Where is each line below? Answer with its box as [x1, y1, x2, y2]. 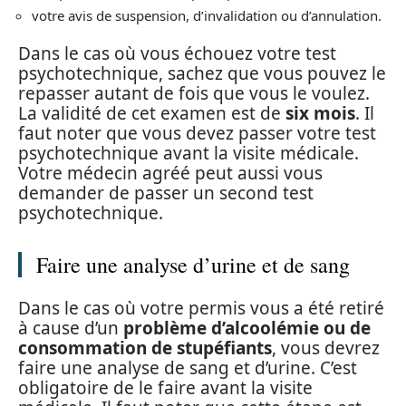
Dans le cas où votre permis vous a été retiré [18, 295, 384, 320]
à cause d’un [18, 315, 123, 340]
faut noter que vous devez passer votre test [18, 121, 376, 145]
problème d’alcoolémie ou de [123, 315, 371, 340]
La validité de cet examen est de [18, 101, 285, 125]
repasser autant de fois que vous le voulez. [18, 82, 370, 105]
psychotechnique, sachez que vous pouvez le [18, 62, 386, 85]
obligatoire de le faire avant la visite [18, 375, 313, 400]
